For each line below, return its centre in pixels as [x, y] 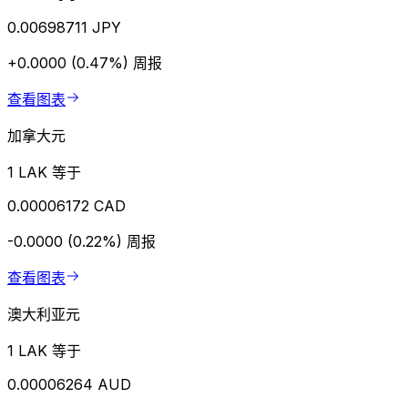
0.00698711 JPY [64, 28]
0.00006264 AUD [69, 385]
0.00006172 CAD [66, 206]
